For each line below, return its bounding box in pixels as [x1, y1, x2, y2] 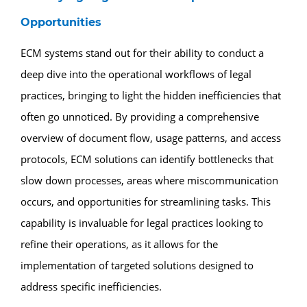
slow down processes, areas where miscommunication [21, 173, 278, 187]
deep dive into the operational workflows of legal [21, 66, 251, 81]
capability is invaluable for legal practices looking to [21, 215, 263, 230]
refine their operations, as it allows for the [21, 236, 218, 251]
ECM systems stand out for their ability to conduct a [21, 45, 264, 60]
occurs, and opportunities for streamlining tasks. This [21, 194, 271, 208]
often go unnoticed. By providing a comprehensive [21, 109, 259, 123]
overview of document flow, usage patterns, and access [21, 130, 281, 145]
